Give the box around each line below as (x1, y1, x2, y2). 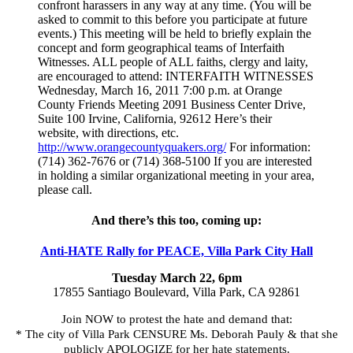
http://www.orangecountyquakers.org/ (38, 139, 226, 154)
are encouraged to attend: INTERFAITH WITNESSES (38, 69, 314, 83)
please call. (38, 182, 92, 196)
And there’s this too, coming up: (91, 213, 262, 227)
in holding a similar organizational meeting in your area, (38, 168, 314, 182)
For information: (226, 139, 310, 154)
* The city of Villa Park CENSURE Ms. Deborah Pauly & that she (15, 328, 338, 341)
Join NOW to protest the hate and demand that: (61, 313, 292, 326)
